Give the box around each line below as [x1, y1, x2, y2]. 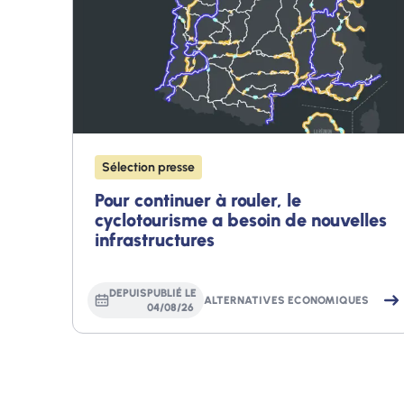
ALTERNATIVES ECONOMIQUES [204, 293, 369, 307]
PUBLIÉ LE [147, 286, 197, 299]
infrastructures [95, 228, 215, 251]
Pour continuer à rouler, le [95, 188, 301, 211]
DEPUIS [109, 286, 147, 299]
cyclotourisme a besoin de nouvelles [95, 208, 387, 231]
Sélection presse [102, 159, 195, 175]
